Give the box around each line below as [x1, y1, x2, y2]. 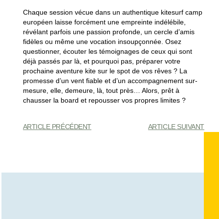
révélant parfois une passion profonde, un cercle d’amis [22, 27, 195, 36]
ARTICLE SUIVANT [148, 123, 205, 131]
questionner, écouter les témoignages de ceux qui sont [22, 47, 192, 55]
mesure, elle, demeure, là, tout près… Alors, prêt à [22, 86, 179, 94]
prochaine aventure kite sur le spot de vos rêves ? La [22, 66, 187, 75]
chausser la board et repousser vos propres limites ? [22, 96, 186, 104]
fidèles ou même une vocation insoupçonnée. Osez [22, 37, 181, 45]
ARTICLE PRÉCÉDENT [22, 123, 91, 131]
